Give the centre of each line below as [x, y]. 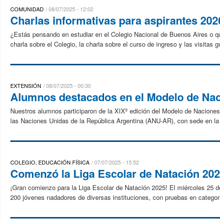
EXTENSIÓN [26, 85]
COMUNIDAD [27, 9]
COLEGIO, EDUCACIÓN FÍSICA [50, 162]
